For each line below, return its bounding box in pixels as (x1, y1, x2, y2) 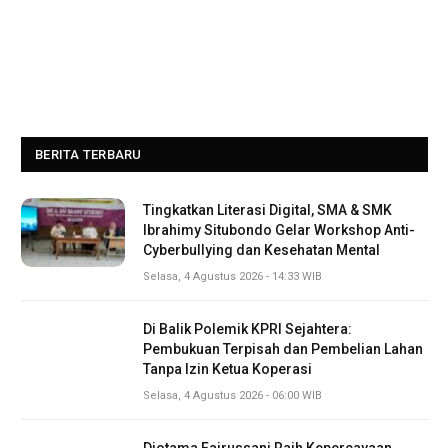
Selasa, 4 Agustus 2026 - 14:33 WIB (143, 270, 322, 284)
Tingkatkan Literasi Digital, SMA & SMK (143, 202, 392, 219)
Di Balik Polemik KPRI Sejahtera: (143, 321, 352, 338)
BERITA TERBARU (35, 147, 142, 163)
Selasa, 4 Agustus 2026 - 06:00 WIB (143, 389, 322, 403)
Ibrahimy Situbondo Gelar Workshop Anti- (143, 222, 415, 239)
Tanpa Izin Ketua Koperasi (143, 361, 312, 378)
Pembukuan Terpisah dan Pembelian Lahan (143, 341, 423, 358)
